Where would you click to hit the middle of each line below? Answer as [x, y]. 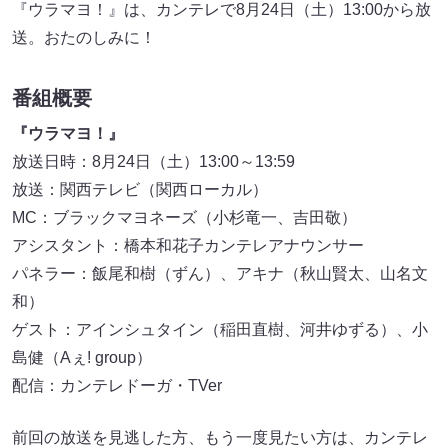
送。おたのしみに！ [84, 37]
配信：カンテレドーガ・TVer [117, 386]
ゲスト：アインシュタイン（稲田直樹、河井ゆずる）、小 [220, 330]
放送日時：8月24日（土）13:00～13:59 [153, 162]
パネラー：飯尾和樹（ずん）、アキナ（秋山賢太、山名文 [220, 274]
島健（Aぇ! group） [82, 358]
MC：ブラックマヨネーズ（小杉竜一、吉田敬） [192, 218]
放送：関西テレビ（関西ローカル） [140, 190]
